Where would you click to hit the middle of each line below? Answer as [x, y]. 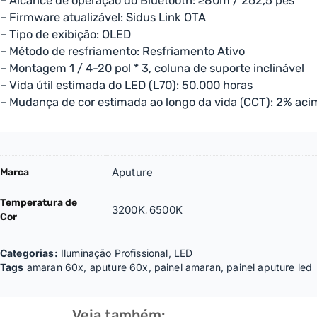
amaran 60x [55, 267]
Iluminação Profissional [114, 253]
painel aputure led [270, 267]
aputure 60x [119, 267]
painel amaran [187, 267]
